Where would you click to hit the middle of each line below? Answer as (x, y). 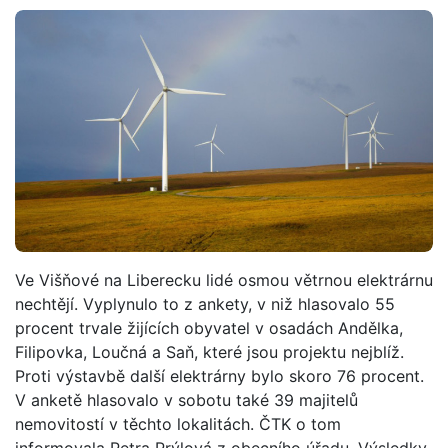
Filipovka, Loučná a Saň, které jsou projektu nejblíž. (209, 351)
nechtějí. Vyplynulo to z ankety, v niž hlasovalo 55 (205, 303)
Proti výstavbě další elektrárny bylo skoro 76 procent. (219, 375)
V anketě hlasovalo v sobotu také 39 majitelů (186, 399)
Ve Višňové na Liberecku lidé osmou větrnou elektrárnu (224, 279)
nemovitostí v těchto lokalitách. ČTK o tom (178, 423)
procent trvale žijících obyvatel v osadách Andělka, (209, 327)
